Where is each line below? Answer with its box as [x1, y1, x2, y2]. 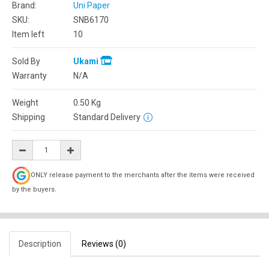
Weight [12, 98, 38, 107]
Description [19, 239, 61, 249]
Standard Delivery [73, 112, 141, 122]
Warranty [12, 71, 47, 80]
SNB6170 [73, 15, 109, 25]
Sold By [12, 56, 40, 66]
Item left [12, 29, 44, 39]
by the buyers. [12, 186, 56, 193]
